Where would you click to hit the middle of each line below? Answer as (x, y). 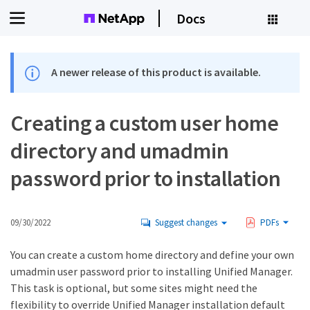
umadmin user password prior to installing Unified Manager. (152, 272)
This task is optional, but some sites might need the (134, 288)
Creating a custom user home (145, 124)
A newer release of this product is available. (156, 72)
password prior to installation (146, 179)
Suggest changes (186, 223)
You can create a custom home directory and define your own (152, 255)
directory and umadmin (120, 151)
